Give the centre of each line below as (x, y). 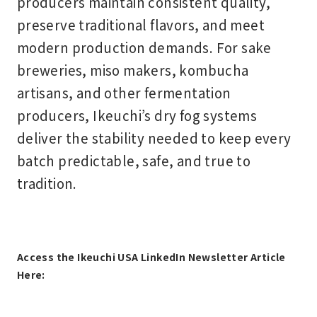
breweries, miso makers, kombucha (133, 70)
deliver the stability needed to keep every (154, 138)
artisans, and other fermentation (124, 93)
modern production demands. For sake (144, 47)
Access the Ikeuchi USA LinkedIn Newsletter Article (151, 257)
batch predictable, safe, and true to (134, 161)
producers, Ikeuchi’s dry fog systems (137, 115)
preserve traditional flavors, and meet (141, 25)
